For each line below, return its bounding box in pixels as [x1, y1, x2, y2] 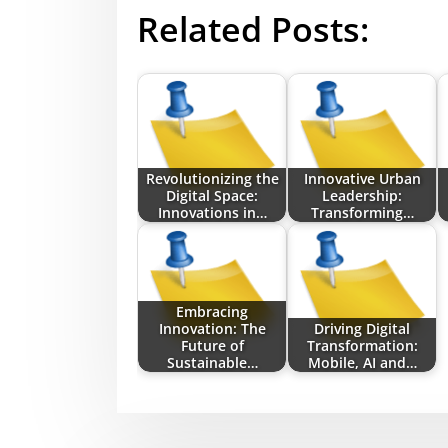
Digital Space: [166, 185, 258, 205]
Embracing [176, 301, 248, 321]
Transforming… [310, 202, 414, 222]
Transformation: [306, 335, 418, 355]
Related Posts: [137, 5, 369, 52]
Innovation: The [158, 318, 266, 338]
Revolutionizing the [145, 168, 279, 188]
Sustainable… [166, 352, 258, 372]
